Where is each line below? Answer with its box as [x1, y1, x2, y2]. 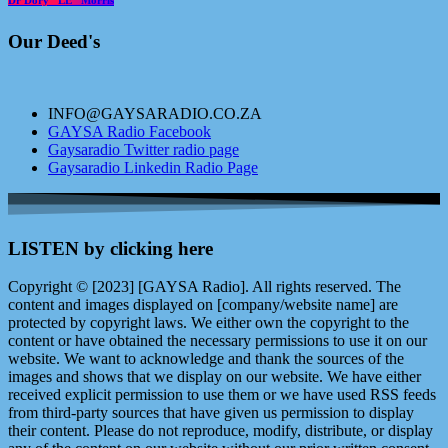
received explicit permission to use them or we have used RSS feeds [8, 386, 436, 404]
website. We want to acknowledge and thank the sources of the [8, 350, 404, 368]
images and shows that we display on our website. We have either [8, 368, 421, 386]
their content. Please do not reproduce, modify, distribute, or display [8, 422, 433, 440]
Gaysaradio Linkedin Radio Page [48, 159, 258, 177]
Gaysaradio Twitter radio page [48, 141, 239, 159]
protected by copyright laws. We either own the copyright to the [8, 314, 409, 332]
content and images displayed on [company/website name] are [8, 296, 398, 314]
